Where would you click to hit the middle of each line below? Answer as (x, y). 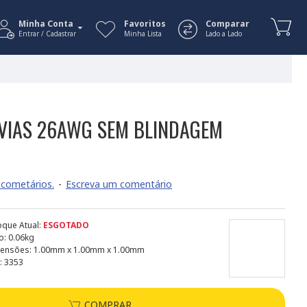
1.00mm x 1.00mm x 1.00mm (89, 250)
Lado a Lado (224, 34)
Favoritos (145, 24)
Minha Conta (46, 24)
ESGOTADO (66, 225)
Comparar (228, 24)
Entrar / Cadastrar (47, 34)
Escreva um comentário (119, 184)
